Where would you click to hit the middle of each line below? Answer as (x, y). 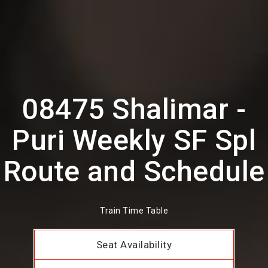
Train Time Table (134, 211)
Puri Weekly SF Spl (134, 140)
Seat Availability (134, 245)
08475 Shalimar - (134, 109)
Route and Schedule (134, 171)
